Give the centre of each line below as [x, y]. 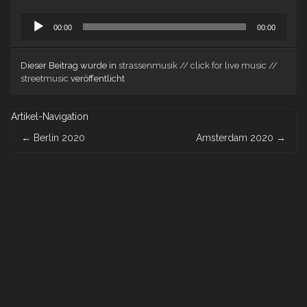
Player [34, 34]
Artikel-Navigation [50, 117]
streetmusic [45, 79]
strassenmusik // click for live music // [198, 66]
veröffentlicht [97, 79]
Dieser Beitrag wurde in [70, 66]
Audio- [35, 20]
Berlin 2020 [58, 138]
